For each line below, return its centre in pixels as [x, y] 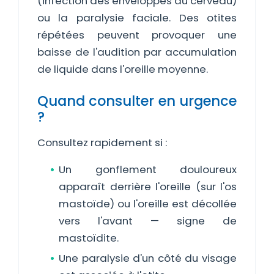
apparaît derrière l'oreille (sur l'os [148, 187]
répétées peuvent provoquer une [137, 35]
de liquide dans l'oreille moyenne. [123, 69]
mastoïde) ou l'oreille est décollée [148, 204]
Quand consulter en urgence [137, 101]
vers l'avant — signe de [148, 221]
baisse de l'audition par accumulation [137, 52]
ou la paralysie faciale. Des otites [137, 18]
